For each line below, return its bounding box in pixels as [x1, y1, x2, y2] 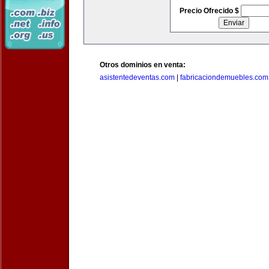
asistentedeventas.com [100, 73, 175, 82]
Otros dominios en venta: [100, 61, 186, 69]
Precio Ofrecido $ [179, 7, 241, 15]
